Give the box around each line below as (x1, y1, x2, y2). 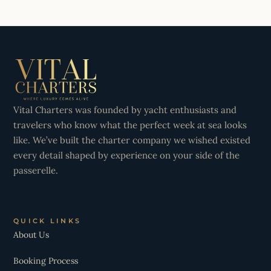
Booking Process (13, 255, 78, 266)
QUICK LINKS (13, 217, 82, 225)
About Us (13, 229, 49, 240)
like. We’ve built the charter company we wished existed (13, 134, 250, 146)
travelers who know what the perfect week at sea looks (13, 119, 247, 131)
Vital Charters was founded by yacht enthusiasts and (13, 103, 237, 116)
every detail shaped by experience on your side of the (13, 149, 240, 161)
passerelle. (13, 164, 58, 176)
